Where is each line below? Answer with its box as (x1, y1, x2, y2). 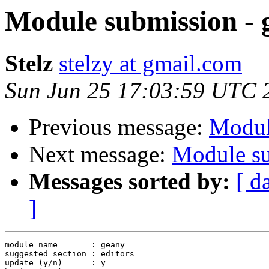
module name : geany (5, 240, 125, 250)
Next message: (29, 141, 172, 168)
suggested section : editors (5, 249, 134, 259)
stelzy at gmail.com (59, 50, 242, 77)
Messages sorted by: (29, 168, 230, 195)
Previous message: (29, 114, 209, 141)
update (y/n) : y (5, 258, 106, 268)
